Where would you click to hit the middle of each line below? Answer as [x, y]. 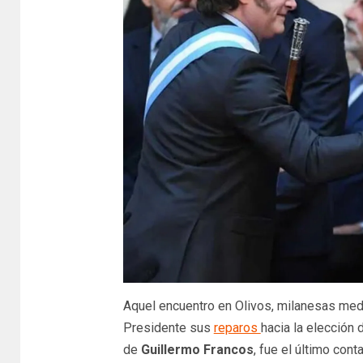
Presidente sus [168, 327]
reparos [237, 327]
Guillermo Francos [197, 349]
